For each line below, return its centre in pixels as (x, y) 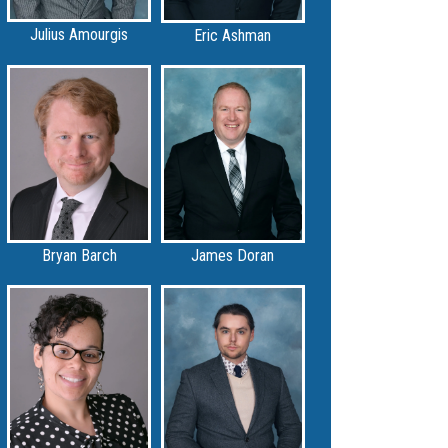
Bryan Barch (79, 256)
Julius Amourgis (79, 35)
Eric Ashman (233, 35)
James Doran (233, 256)
